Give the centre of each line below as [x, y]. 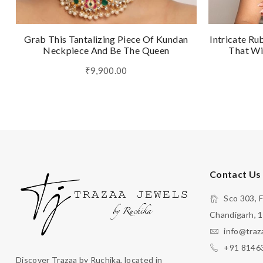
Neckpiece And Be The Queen [106, 50]
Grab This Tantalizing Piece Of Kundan [106, 39]
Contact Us [235, 174]
